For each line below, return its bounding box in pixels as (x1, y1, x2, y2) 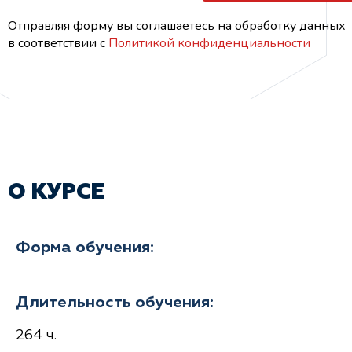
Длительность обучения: (16, 294, 214, 310)
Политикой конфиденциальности (108, 34, 310, 52)
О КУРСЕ (8, 181, 104, 203)
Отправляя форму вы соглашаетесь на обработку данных (8, 16, 346, 35)
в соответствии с (8, 34, 108, 52)
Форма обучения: (16, 239, 154, 255)
